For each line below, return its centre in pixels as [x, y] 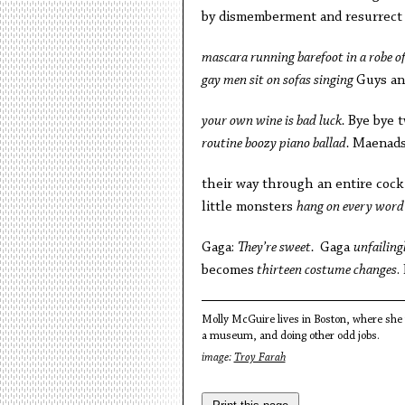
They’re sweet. [278, 248]
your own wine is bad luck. [274, 121]
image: [217, 358]
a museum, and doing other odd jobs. [290, 336]
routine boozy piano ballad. [277, 144]
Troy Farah [259, 358]
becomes [227, 270]
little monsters [249, 207]
